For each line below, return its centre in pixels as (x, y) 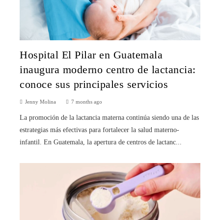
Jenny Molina (41, 101)
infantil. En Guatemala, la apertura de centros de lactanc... (101, 142)
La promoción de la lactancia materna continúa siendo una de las (109, 117)
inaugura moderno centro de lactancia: (108, 69)
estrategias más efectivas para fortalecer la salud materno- (99, 130)
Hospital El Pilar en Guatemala (91, 55)
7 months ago (87, 101)
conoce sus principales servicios (94, 84)
